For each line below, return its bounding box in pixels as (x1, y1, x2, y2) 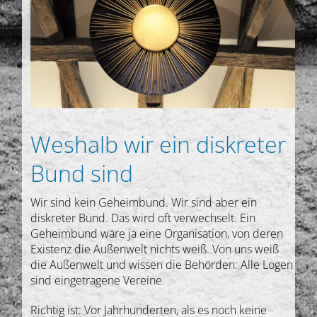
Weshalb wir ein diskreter (30, 128, 287, 159)
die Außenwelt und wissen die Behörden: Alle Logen (30, 256, 294, 272)
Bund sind (30, 157, 134, 188)
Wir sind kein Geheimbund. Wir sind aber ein (30, 194, 258, 210)
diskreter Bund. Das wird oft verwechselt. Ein (30, 209, 256, 226)
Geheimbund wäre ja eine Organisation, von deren (30, 225, 284, 241)
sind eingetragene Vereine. (30, 272, 166, 288)
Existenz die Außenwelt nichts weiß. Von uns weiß (30, 241, 279, 257)
